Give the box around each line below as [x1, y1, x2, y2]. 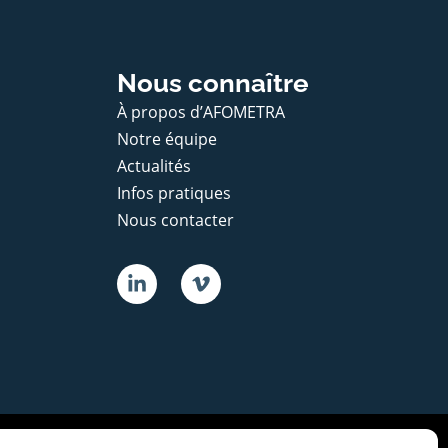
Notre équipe [117, 127, 217, 150]
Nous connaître [117, 67, 309, 98]
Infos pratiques [117, 181, 231, 204]
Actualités [117, 154, 191, 177]
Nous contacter [117, 208, 234, 231]
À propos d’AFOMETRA [117, 100, 285, 123]
